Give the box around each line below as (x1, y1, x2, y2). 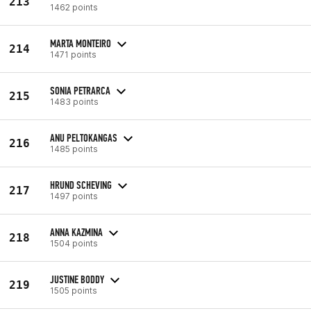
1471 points (50, 49, 96, 60)
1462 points (50, 1, 98, 12)
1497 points (50, 190, 98, 201)
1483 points (50, 96, 99, 107)
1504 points (50, 237, 98, 249)
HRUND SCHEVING (50, 178, 112, 192)
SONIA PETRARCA (50, 83, 110, 97)
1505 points (50, 285, 97, 296)
